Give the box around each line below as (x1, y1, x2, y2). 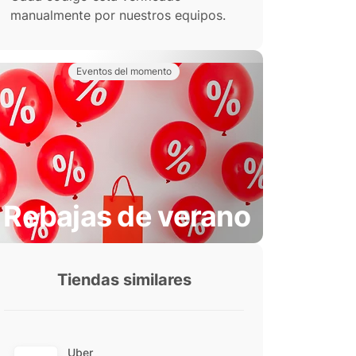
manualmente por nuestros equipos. (10, 7, 226, 23)
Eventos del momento (76, 65, 172, 77)
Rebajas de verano (3, 199, 250, 234)
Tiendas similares (56, 270, 192, 289)
